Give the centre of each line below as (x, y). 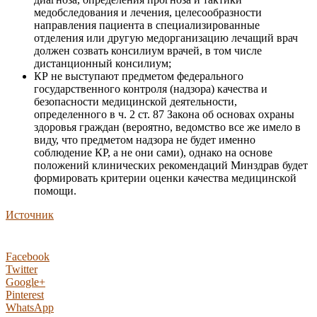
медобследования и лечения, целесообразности (148, 13)
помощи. (55, 191)
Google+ (25, 282)
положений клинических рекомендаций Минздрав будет (171, 166)
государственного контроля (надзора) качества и (151, 89)
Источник (30, 215)
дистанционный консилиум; (103, 64)
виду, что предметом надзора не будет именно (145, 140)
